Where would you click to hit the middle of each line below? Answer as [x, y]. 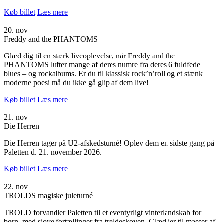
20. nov [16, 30]
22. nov [16, 186]
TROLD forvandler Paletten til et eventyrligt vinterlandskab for [103, 212]
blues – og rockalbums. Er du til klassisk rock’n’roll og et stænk [103, 73]
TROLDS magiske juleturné [48, 195]
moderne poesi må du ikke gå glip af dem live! [76, 82]
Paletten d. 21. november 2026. [53, 152]
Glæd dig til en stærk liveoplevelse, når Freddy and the [89, 55]
